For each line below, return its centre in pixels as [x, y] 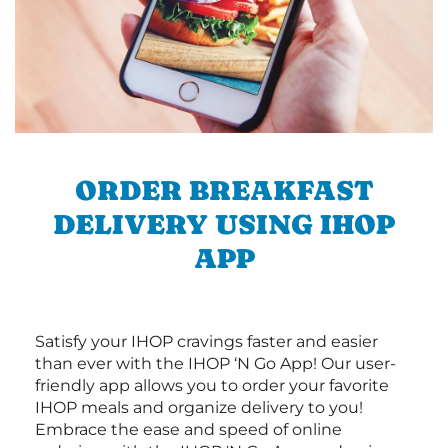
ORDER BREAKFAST [224, 190]
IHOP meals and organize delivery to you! [199, 407]
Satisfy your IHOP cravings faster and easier [206, 341]
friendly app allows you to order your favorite [212, 385]
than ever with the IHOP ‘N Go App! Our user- [215, 363]
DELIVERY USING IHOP [224, 224]
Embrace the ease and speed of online [188, 429]
